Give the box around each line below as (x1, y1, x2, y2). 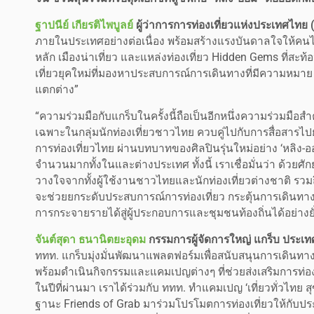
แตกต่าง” (35, 83, 78, 96)
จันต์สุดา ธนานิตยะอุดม (35, 233, 146, 246)
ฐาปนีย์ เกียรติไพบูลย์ (35, 18, 133, 32)
